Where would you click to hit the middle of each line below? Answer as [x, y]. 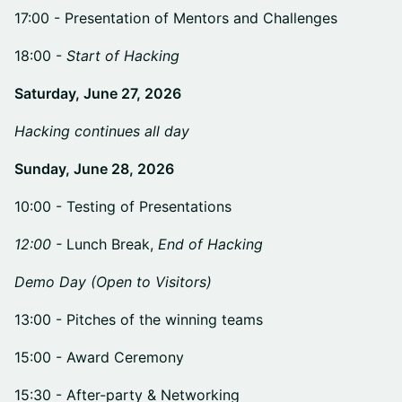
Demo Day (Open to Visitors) [113, 282]
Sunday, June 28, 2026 [94, 169]
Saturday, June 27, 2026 [98, 93]
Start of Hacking [123, 56]
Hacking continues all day [102, 131]
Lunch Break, [112, 244]
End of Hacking [210, 244]
